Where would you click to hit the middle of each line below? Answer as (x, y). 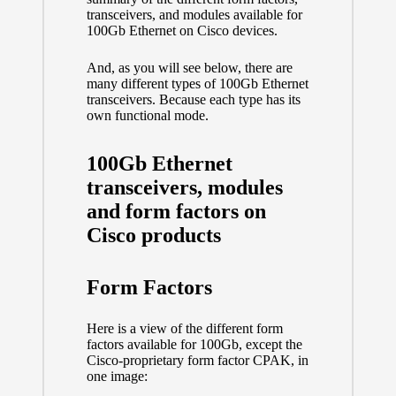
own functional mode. (147, 115)
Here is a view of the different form (184, 328)
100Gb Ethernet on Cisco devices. (182, 30)
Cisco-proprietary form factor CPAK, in (197, 360)
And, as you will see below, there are (189, 67)
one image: (117, 376)
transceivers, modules (184, 187)
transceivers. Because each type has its (193, 99)
